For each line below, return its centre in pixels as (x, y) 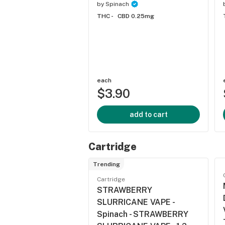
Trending (106, 164)
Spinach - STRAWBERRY (143, 214)
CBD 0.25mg (136, 16)
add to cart (148, 115)
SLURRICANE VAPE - (136, 202)
